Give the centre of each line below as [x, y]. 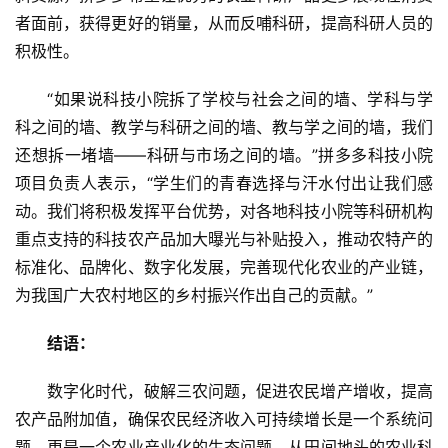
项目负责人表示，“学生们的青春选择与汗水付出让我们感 [224, 183]
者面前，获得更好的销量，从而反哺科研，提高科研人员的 [224, 23]
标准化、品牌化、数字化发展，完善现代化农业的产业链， [224, 267]
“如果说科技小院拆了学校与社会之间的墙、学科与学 [240, 99]
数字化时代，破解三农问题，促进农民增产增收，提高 [240, 391]
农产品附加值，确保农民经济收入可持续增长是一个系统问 [224, 419]
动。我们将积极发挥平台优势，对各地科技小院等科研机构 [224, 211]
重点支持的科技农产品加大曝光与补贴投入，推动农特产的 [224, 239]
